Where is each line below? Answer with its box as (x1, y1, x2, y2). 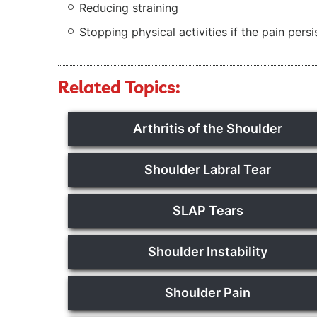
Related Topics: (58, 76, 180, 98)
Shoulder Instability (148, 244, 268, 259)
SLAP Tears (172, 203, 243, 218)
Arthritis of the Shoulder (133, 121, 283, 136)
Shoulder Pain (165, 285, 251, 300)
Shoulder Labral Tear (144, 162, 272, 177)
